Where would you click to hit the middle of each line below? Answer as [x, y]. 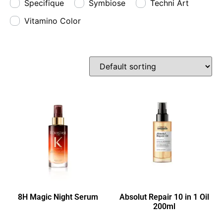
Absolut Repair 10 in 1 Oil [164, 197]
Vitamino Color [53, 21]
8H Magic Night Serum [58, 197]
